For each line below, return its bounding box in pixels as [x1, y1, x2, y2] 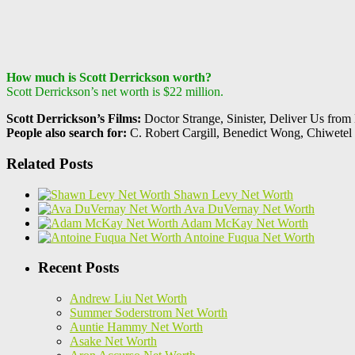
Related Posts [6, 155, 93, 172]
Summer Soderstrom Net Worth [70, 306, 227, 320]
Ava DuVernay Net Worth [184, 201, 315, 216]
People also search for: [6, 126, 127, 140]
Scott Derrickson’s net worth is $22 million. [6, 85, 223, 99]
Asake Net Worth [70, 334, 157, 349]
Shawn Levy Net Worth [174, 187, 293, 201]
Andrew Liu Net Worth [70, 292, 187, 306]
